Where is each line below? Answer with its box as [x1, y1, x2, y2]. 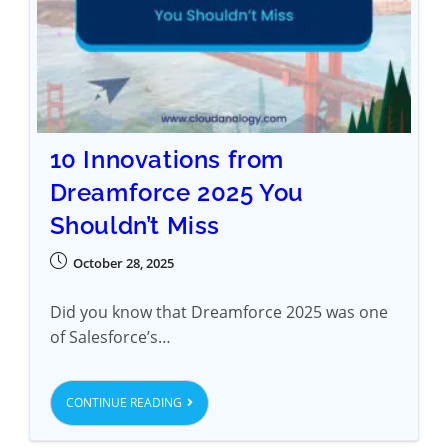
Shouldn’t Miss [49, 210, 221, 240]
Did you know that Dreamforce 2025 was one [49, 300, 388, 323]
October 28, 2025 [72, 253, 174, 272]
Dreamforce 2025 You [49, 177, 305, 207]
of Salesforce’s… [49, 325, 171, 348]
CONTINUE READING [65, 393, 182, 411]
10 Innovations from [49, 144, 285, 174]
